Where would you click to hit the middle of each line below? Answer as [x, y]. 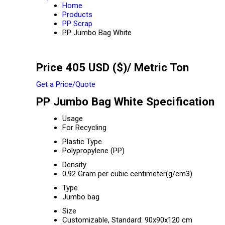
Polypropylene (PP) [93, 151]
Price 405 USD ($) [82, 67]
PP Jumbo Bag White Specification [125, 101]
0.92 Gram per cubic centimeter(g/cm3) [127, 174]
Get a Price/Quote [66, 84]
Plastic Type [82, 142]
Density [74, 165]
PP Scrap [77, 24]
